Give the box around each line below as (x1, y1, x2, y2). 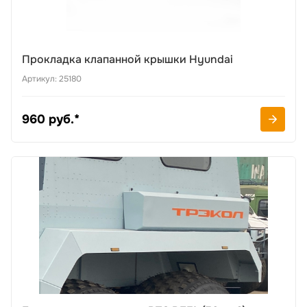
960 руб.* (22, 112, 79, 127)
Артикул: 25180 (22, 73, 82, 84)
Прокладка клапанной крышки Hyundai (22, 52, 233, 66)
